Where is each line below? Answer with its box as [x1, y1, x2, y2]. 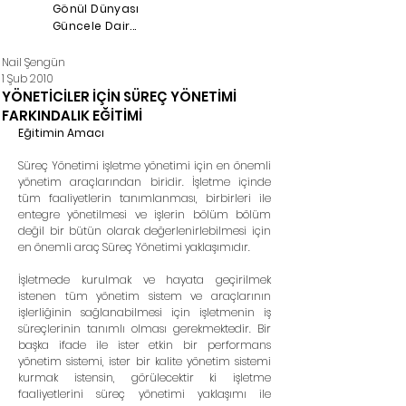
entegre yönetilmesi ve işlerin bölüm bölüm [18, 207, 271, 222]
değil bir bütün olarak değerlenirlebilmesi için [18, 223, 271, 238]
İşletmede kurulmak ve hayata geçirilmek [18, 272, 271, 287]
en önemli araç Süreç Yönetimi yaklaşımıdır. [18, 239, 253, 255]
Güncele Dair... [53, 18, 137, 34]
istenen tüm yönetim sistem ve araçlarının [18, 288, 271, 304]
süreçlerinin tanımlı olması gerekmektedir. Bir [18, 321, 271, 336]
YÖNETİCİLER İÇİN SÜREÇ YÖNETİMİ [2, 87, 237, 106]
